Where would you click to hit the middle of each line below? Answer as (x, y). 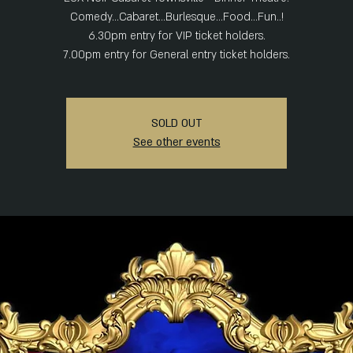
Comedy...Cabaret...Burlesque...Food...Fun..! (176, 17)
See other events (176, 142)
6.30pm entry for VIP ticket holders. (176, 35)
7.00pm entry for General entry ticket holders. (176, 54)
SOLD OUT (176, 123)
